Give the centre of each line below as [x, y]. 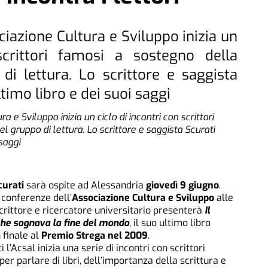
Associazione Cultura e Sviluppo [143, 197]
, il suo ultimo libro [170, 223]
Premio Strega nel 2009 [93, 235]
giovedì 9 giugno [181, 185]
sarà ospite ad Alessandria [85, 185]
